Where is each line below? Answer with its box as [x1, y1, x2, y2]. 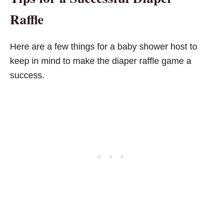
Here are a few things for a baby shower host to [10, 41, 197, 52]
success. [10, 70, 45, 80]
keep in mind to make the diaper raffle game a [10, 55, 191, 66]
